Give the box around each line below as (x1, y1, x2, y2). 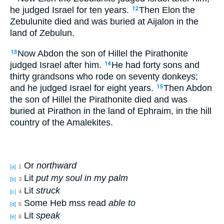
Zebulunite (10, 16, 52, 26)
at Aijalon (135, 16, 174, 26)
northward (36, 160, 76, 171)
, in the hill (171, 105, 211, 116)
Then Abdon (163, 82, 212, 93)
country (10, 117, 39, 127)
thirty (10, 71, 29, 81)
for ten (74, 4, 102, 15)
